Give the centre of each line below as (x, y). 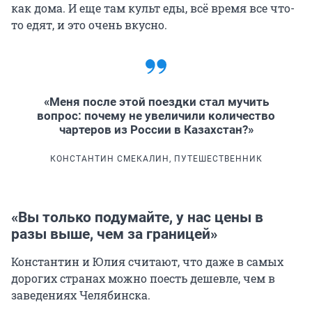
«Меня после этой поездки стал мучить (156, 101)
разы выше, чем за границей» (114, 234)
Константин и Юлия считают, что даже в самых (147, 261)
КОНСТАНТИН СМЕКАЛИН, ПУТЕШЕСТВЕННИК (156, 158)
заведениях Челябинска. (81, 295)
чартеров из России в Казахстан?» (156, 129)
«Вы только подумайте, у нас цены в (137, 217)
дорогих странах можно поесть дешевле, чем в (143, 278)
